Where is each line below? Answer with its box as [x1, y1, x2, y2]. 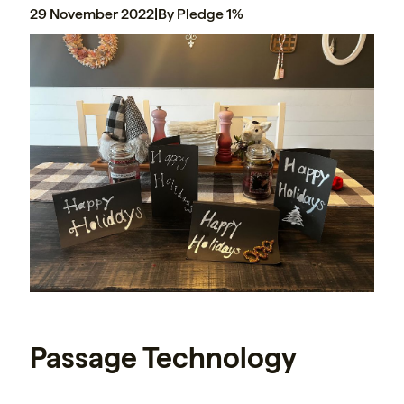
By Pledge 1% [158, 5, 243, 23]
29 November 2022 [30, 5, 154, 23]
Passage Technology [30, 341, 297, 376]
